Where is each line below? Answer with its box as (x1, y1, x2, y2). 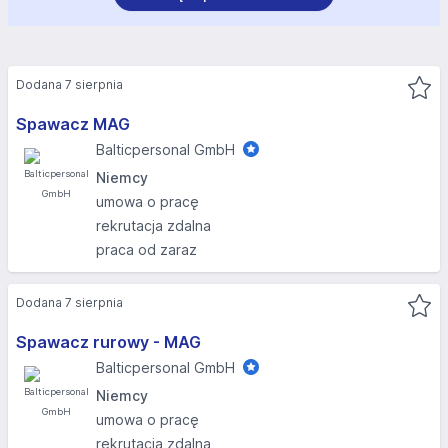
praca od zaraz (96, 241, 197, 258)
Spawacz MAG (16, 114, 130, 134)
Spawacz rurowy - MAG (16, 332, 201, 352)
